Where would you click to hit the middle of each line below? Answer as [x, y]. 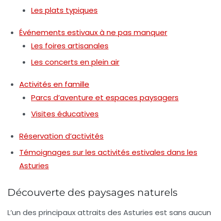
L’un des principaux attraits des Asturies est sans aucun [109, 213]
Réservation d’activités [61, 136]
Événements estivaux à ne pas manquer [93, 33]
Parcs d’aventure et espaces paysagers [105, 98]
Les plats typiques [64, 10]
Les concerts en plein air [75, 62]
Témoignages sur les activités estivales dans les [108, 152]
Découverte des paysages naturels [92, 193]
